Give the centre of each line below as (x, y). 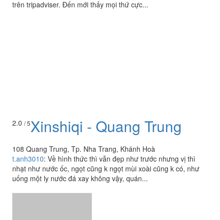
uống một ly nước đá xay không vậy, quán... (80, 158)
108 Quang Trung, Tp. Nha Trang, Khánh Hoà (84, 128)
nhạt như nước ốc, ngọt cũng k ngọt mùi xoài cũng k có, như (106, 148)
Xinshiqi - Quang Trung (106, 106)
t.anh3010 (28, 138)
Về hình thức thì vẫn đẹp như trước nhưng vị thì (122, 138)
